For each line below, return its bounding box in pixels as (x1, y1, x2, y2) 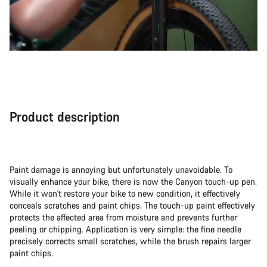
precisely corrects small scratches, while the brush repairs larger (10, 235, 251, 247)
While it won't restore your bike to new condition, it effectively (10, 187, 240, 199)
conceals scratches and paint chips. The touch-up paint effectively (10, 199, 255, 211)
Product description (10, 107, 120, 125)
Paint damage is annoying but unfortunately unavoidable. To (10, 163, 232, 175)
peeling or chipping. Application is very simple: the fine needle (10, 223, 241, 235)
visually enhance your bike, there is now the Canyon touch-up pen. (10, 175, 257, 187)
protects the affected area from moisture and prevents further (10, 211, 237, 223)
